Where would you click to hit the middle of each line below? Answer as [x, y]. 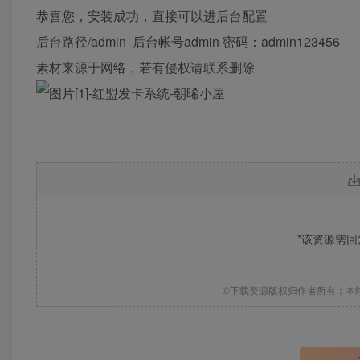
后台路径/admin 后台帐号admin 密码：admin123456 [188, 41]
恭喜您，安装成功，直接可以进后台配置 [152, 16]
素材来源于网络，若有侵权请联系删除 [145, 67]
